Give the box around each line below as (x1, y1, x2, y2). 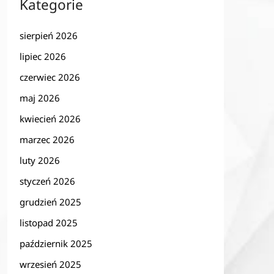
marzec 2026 (19, 133, 75, 146)
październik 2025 (19, 237, 92, 250)
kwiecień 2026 (19, 113, 81, 125)
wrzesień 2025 (19, 258, 81, 270)
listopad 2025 (19, 217, 78, 229)
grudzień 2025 (19, 196, 81, 208)
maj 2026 (19, 92, 60, 104)
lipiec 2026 (19, 50, 66, 62)
